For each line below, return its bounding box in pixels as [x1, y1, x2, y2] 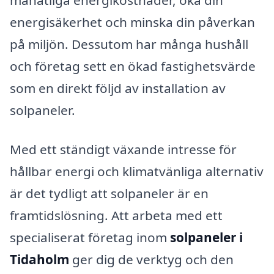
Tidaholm [10, 250, 69, 268]
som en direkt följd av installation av [10, 79, 226, 97]
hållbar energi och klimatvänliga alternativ [10, 162, 264, 180]
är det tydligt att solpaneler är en [10, 184, 209, 202]
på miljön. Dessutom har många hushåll [10, 35, 248, 53]
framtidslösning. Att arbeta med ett [10, 206, 223, 224]
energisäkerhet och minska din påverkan [10, 13, 255, 31]
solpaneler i [170, 228, 243, 246]
